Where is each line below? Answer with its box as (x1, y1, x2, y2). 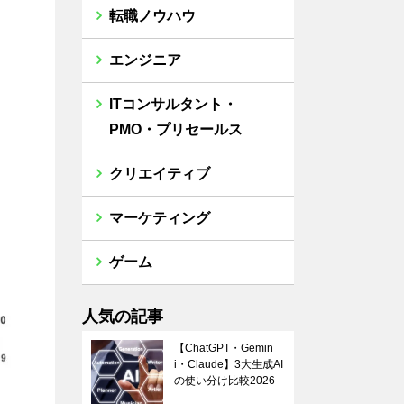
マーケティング (109, 210, 210, 225)
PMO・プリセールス (109, 122, 243, 137)
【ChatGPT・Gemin (174, 342, 273, 354)
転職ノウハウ (109, 8, 196, 23)
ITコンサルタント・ (109, 96, 237, 112)
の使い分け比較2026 (174, 374, 275, 387)
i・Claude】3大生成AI (174, 358, 283, 371)
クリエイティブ (109, 166, 210, 181)
